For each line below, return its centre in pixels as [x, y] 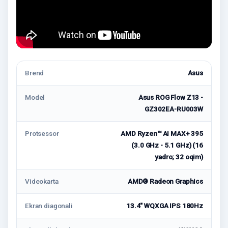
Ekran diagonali [49, 205]
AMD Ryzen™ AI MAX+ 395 [162, 133]
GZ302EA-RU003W [174, 109]
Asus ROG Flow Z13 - [170, 97]
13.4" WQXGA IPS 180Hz [164, 205]
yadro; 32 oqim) [179, 156]
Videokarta [42, 181]
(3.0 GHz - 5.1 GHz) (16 [167, 145]
